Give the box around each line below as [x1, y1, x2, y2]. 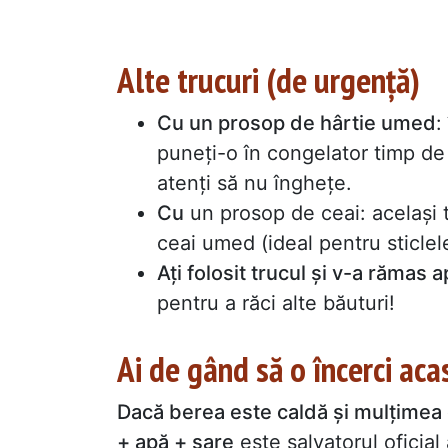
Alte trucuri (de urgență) [117, 56, 420, 103]
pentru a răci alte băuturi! [157, 291, 395, 316]
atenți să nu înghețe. [157, 171, 352, 196]
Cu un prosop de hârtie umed [157, 111, 436, 136]
